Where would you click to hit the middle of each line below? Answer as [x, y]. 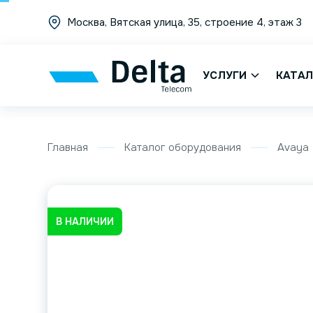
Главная [68, 147]
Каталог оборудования [183, 147]
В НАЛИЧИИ [85, 221]
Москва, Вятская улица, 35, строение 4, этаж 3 [185, 22]
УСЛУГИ [225, 75]
